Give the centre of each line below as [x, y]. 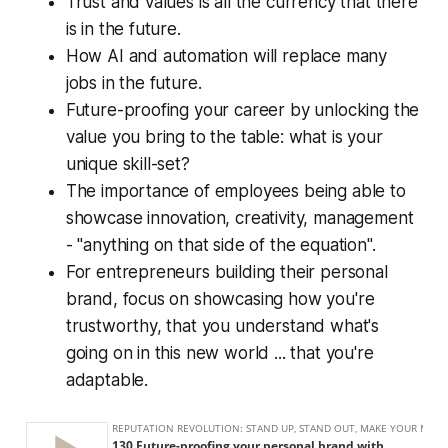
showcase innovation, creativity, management [239, 218]
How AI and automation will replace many [226, 56]
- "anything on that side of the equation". [220, 245]
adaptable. [107, 380]
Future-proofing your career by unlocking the [242, 110]
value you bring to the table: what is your [224, 137]
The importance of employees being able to [235, 191]
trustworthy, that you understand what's [222, 326]
